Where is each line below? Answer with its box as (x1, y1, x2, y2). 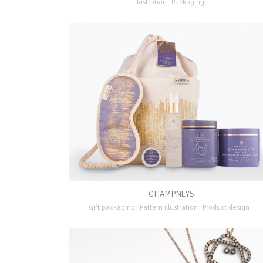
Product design (202, 203, 249, 212)
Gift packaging (88, 203, 135, 212)
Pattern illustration (139, 203, 198, 212)
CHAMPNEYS (149, 188, 194, 199)
